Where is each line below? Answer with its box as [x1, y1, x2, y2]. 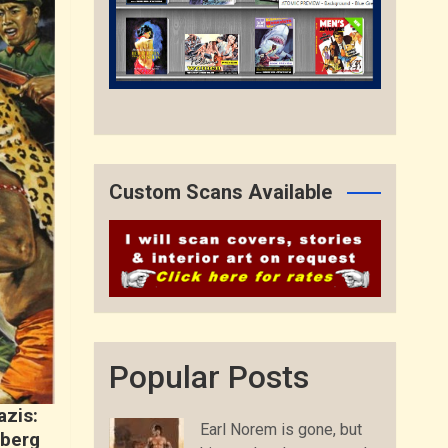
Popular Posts [109, 357, 310, 396]
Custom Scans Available [109, 179, 333, 204]
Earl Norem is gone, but [200, 419, 363, 439]
